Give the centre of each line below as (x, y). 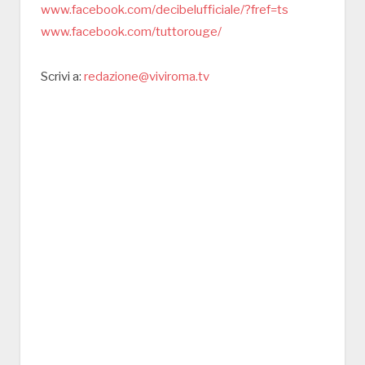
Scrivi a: (62, 76)
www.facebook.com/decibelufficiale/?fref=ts (165, 9)
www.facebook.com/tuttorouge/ (131, 31)
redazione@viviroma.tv (147, 76)
